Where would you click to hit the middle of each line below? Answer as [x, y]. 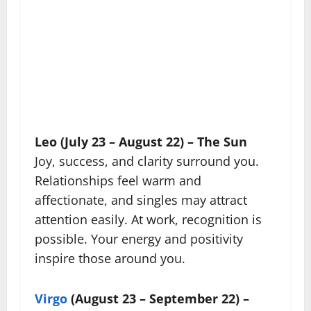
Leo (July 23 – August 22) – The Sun [141, 141]
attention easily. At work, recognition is [148, 219]
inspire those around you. [110, 258]
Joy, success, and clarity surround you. [147, 161]
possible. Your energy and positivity [139, 238]
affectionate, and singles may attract [141, 200]
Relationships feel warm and [118, 180]
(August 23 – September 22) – [158, 298]
